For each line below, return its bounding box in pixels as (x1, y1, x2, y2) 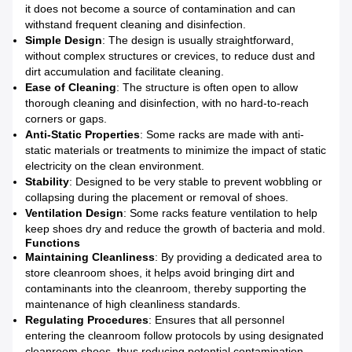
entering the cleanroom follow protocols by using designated (25, 329, 324, 343)
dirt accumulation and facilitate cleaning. (25, 65, 224, 79)
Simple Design (25, 34, 102, 47)
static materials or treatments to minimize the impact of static (25, 144, 326, 157)
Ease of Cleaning (25, 81, 116, 94)
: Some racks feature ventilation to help (123, 207, 317, 220)
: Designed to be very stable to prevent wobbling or (69, 175, 322, 189)
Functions (25, 236, 80, 250)
